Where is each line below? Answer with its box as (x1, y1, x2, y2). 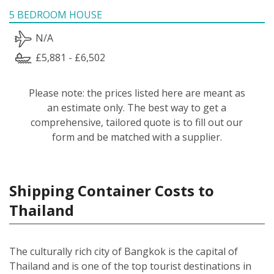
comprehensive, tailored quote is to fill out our (31, 115, 243, 129)
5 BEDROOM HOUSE (9, 7, 102, 21)
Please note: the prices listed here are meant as (28, 86, 245, 100)
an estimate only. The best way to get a (47, 100, 227, 114)
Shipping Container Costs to (9, 180, 214, 201)
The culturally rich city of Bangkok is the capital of (9, 244, 238, 258)
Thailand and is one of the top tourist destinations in (9, 259, 251, 273)
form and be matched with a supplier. (51, 130, 222, 144)
